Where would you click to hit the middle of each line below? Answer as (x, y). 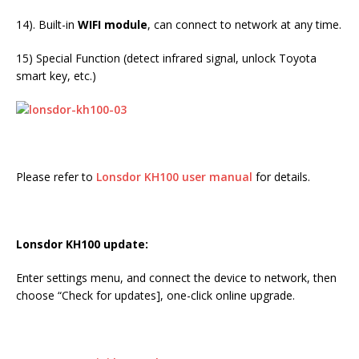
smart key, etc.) (56, 76)
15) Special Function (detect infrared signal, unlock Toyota (166, 58)
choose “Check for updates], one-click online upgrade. (155, 296)
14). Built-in (47, 25)
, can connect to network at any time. (244, 25)
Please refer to (56, 177)
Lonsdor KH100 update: (82, 244)
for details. (281, 177)
